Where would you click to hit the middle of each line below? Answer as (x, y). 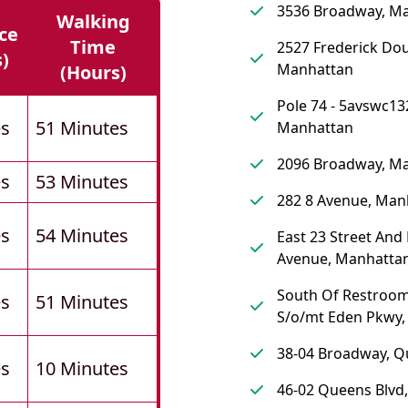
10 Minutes (82, 369)
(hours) (93, 73)
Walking (93, 22)
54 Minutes (82, 236)
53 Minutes (82, 182)
